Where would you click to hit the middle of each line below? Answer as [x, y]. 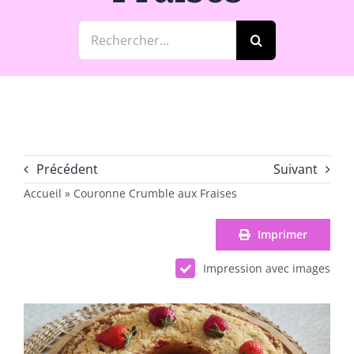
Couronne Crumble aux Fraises [155, 193]
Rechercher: [113, 30]
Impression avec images [267, 268]
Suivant [296, 169]
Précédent [67, 169]
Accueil [42, 193]
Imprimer [283, 234]
